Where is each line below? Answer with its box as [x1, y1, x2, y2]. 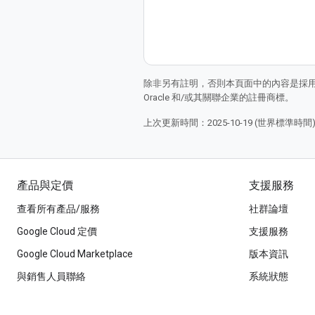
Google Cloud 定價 [17, 226, 97, 237]
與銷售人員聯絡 [17, 271, 86, 282]
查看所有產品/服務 [17, 203, 100, 214]
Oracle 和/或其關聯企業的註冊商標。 [143, 92, 294, 103]
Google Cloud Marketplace [17, 248, 133, 259]
